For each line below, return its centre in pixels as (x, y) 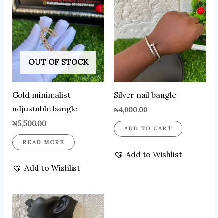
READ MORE (43, 142)
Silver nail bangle (145, 95)
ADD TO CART (148, 129)
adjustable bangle (45, 109)
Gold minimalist (41, 95)
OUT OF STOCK (58, 62)
